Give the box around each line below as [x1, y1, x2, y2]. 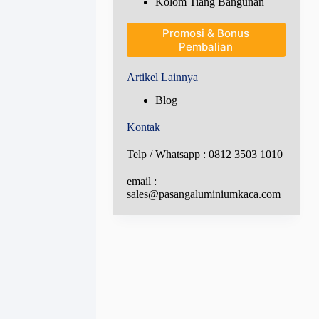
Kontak [126, 121, 160, 134]
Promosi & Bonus [162, 26, 250, 40]
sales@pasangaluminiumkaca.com [126, 188, 281, 201]
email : [126, 175, 157, 188]
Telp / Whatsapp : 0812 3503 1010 [126, 148, 283, 161]
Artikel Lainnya [126, 70, 198, 83]
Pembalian [179, 39, 234, 53]
